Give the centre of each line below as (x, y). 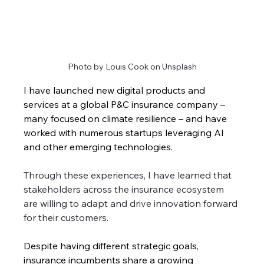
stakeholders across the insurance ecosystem (125, 189)
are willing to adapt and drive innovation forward (132, 203)
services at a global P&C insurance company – (126, 104)
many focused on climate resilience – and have (127, 118)
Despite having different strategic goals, (113, 245)
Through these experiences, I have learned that (129, 175)
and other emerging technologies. (100, 146)
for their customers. (66, 217)
